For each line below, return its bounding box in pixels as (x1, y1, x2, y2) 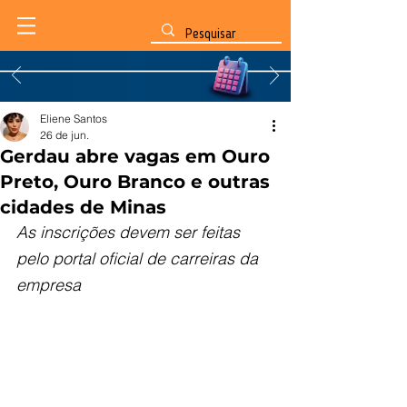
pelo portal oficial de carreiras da (16, 248, 263, 269)
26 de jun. (40, 128, 89, 142)
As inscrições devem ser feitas (16, 222, 244, 243)
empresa (16, 274, 81, 295)
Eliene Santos (40, 112, 107, 125)
